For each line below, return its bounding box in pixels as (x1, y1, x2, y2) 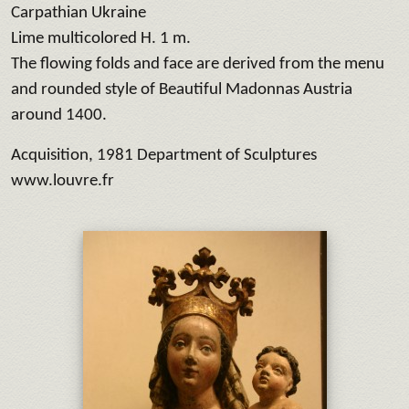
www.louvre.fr (11, 172, 114, 190)
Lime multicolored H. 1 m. (11, 29, 191, 47)
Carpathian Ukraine (11, 4, 146, 22)
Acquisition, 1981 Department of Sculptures (11, 146, 317, 164)
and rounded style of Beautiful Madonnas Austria (11, 80, 352, 99)
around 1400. (11, 106, 107, 124)
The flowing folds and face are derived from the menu (11, 55, 384, 73)
